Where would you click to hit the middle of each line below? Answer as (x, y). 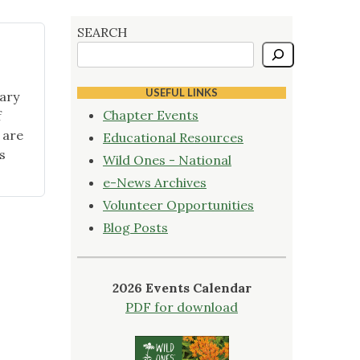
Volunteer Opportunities (178, 205)
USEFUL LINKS (182, 92)
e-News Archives (155, 182)
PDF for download (182, 307)
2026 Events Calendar (182, 287)
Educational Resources (173, 137)
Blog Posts (135, 227)
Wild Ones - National (167, 160)
